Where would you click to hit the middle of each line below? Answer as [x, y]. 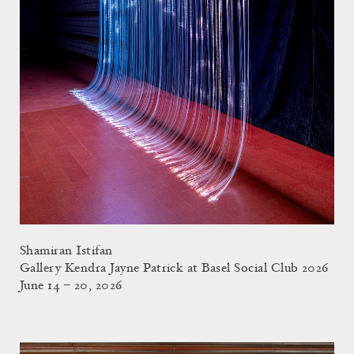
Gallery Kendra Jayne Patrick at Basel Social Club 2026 [174, 269]
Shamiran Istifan [66, 252]
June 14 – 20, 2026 [71, 286]
